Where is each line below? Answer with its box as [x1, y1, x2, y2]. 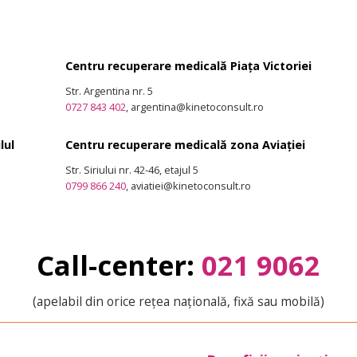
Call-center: [37, 246, 202, 284]
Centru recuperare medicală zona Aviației [65, 137, 305, 153]
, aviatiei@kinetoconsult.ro [125, 178, 251, 194]
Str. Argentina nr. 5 [65, 83, 153, 98]
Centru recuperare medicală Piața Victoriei [65, 57, 312, 73]
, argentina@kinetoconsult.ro [125, 99, 264, 114]
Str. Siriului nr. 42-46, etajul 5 [65, 163, 198, 178]
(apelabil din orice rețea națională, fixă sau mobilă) [33, 292, 324, 310]
